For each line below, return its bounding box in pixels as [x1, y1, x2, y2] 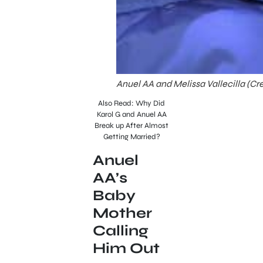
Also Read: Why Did [98, 99, 165, 109]
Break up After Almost [95, 121, 168, 131]
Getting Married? [103, 132, 160, 142]
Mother [92, 204, 152, 222]
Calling [92, 221, 149, 240]
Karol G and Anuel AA [96, 110, 167, 120]
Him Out [92, 239, 160, 257]
